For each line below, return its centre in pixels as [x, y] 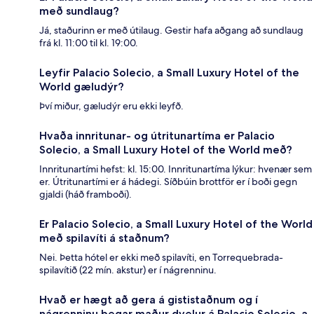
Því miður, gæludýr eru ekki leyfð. [111, 105]
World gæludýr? [82, 86]
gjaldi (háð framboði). [86, 194]
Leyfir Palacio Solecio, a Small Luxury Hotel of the [169, 72]
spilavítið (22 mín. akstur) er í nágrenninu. [128, 269]
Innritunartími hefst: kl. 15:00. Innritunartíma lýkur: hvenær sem [176, 169]
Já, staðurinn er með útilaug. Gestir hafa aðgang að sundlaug [171, 30]
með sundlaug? [79, 11]
